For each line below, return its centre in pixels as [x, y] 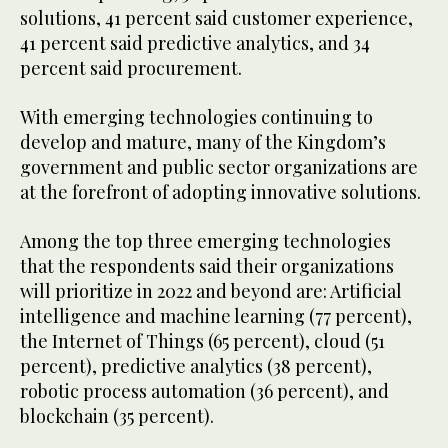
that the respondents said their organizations [207, 265]
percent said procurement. [131, 67]
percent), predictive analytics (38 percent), [196, 365]
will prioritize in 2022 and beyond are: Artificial [211, 290]
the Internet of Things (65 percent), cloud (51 [202, 340]
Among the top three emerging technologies [205, 240]
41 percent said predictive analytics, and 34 [195, 42]
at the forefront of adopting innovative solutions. [220, 191]
